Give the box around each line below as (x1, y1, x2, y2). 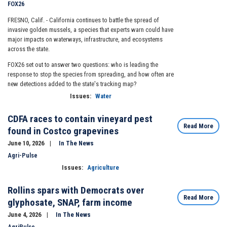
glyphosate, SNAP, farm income (8, 197, 132, 209)
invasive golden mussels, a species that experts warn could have (8, 25, 173, 33)
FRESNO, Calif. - (8, 16, 49, 24)
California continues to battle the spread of (49, 16, 159, 24)
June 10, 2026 (8, 139, 46, 147)
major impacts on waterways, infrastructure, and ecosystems (8, 35, 163, 43)
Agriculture (87, 164, 119, 172)
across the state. (8, 45, 50, 53)
